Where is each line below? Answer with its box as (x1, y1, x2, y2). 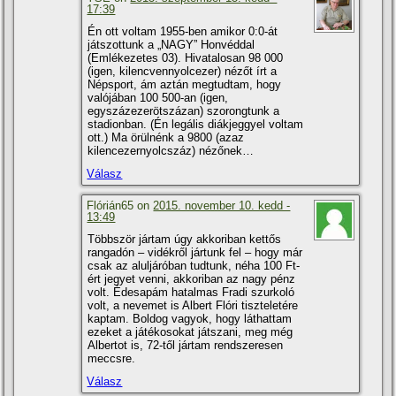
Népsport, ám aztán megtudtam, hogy (88, 78, 282, 92)
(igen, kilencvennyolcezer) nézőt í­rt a (88, 65, 278, 79)
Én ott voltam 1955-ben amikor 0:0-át (88, 25, 278, 39)
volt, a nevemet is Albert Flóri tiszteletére (88, 299, 299, 313)
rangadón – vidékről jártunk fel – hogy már (88, 246, 303, 260)
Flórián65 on (87, 199, 154, 213)
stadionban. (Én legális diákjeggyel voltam (88, 118, 304, 132)
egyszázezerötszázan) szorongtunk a (88, 104, 280, 118)
